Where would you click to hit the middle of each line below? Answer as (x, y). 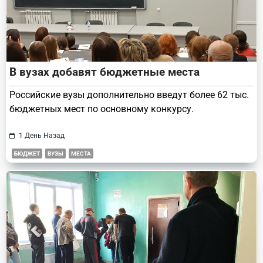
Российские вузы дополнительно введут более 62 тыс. (129, 95)
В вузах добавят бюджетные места (104, 72)
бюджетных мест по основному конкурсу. (102, 109)
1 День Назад (41, 135)
